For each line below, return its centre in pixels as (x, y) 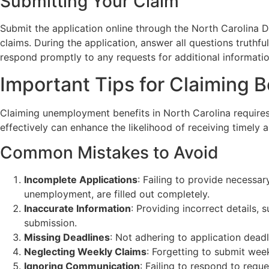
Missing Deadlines (67, 237)
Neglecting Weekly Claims (85, 252)
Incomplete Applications (81, 180)
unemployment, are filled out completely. (117, 194)
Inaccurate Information (77, 209)
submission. (50, 223)
